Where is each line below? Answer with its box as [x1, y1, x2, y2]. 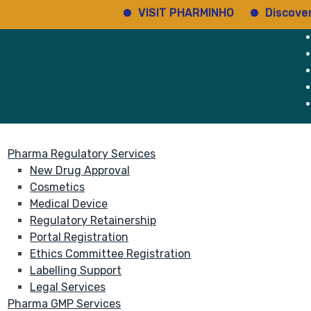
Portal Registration [30, 230, 128, 244]
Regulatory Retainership [30, 214, 156, 227]
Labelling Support [30, 264, 121, 277]
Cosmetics [30, 180, 85, 194]
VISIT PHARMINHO [120, 6, 217, 19]
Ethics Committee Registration [30, 247, 191, 260]
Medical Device [30, 197, 108, 210]
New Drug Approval [30, 164, 130, 177]
